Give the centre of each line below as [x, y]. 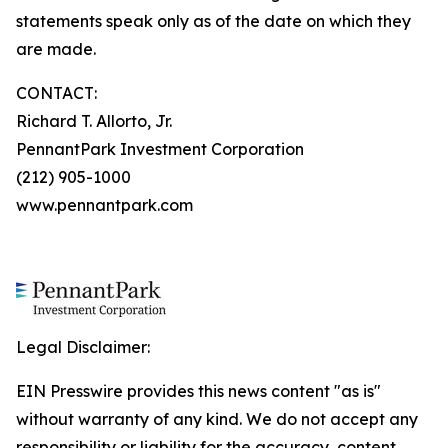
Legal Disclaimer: [83, 347]
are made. [56, 49]
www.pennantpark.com [104, 205]
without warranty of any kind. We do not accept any [217, 419]
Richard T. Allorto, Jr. [94, 121]
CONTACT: [56, 93]
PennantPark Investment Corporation [160, 149]
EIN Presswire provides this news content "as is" [198, 391]
